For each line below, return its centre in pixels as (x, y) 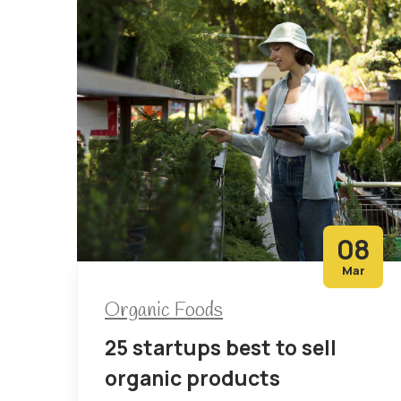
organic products (192, 377)
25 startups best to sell (221, 347)
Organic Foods (164, 310)
